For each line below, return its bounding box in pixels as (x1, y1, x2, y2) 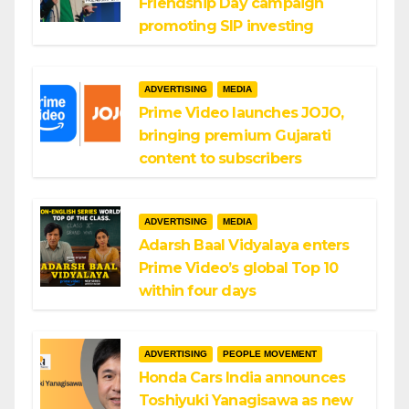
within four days (139, 282, 257, 299)
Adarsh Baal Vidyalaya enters (139, 236, 350, 254)
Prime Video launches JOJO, (139, 104, 344, 121)
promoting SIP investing (139, 17, 314, 35)
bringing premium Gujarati (139, 127, 330, 144)
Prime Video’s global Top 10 (139, 259, 339, 277)
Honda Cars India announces (139, 369, 346, 386)
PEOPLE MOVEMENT (223, 349, 317, 359)
